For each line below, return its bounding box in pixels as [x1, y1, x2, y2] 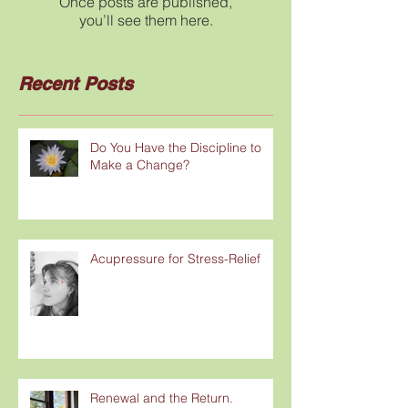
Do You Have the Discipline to [90, 138, 261, 156]
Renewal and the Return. [90, 389, 233, 406]
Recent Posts [18, 72, 133, 95]
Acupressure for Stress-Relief [90, 250, 260, 267]
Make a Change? [90, 156, 189, 173]
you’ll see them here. [78, 10, 213, 29]
